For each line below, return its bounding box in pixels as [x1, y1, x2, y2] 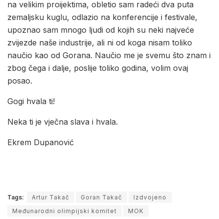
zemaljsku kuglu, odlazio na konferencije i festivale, [7, 12, 197, 22]
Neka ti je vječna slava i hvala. [7, 116, 118, 127]
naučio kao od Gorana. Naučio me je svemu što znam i [7, 50, 211, 60]
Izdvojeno [133, 193, 167, 201]
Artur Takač [32, 193, 69, 201]
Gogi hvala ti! [7, 96, 55, 106]
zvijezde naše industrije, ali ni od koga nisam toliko [7, 37, 192, 47]
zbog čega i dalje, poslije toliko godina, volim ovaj [7, 63, 188, 73]
